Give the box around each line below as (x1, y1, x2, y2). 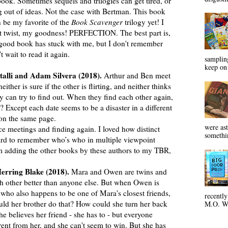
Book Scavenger (71, 16, 123, 27)
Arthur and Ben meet (104, 70, 170, 80)
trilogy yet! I (123, 16, 164, 27)
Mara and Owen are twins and (71, 166, 167, 177)
